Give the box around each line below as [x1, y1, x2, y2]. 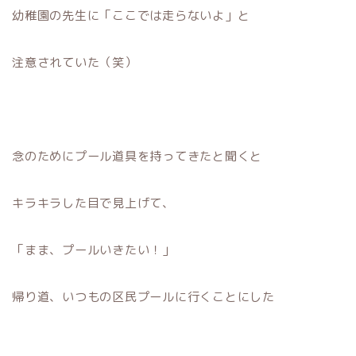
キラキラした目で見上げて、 [12, 194, 175, 211]
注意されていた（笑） [12, 53, 137, 71]
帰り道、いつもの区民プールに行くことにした [12, 288, 275, 305]
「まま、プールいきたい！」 [12, 241, 175, 258]
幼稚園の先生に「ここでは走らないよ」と [12, 6, 250, 24]
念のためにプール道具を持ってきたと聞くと [12, 147, 263, 164]
